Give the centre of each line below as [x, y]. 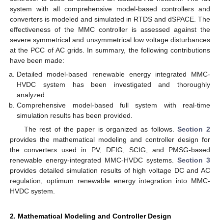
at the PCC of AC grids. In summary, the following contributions [110, 50]
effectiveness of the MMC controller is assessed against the [110, 29]
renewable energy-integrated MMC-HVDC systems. [94, 160]
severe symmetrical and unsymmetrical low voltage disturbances [110, 40]
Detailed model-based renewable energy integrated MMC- [113, 74]
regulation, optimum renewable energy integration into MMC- [110, 181]
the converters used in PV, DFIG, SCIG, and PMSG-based [110, 150]
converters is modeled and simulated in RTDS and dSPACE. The [110, 19]
